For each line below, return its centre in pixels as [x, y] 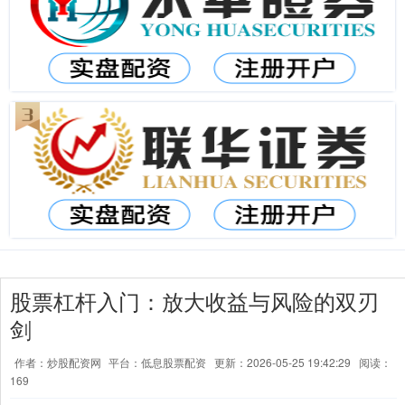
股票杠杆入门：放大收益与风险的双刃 [194, 301]
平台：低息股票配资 [157, 362]
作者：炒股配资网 [59, 362]
